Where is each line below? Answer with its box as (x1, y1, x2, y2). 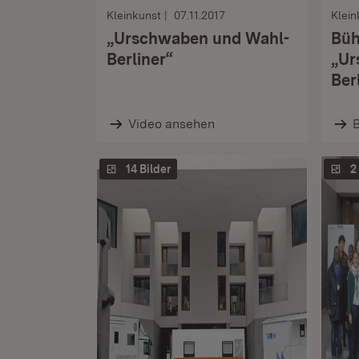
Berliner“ (107, 50, 173, 69)
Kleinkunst (107, 9, 161, 22)
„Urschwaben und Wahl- (107, 29, 289, 48)
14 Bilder (126, 163, 171, 175)
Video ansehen (127, 116, 215, 131)
